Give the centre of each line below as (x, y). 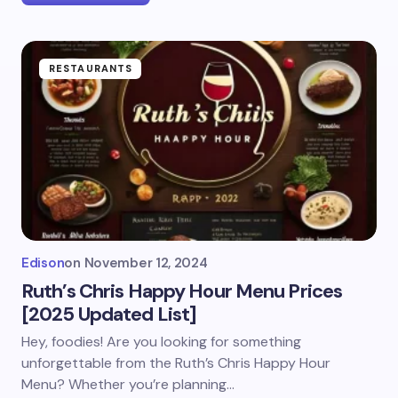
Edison (43, 263)
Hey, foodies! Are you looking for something (161, 342)
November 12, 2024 (146, 263)
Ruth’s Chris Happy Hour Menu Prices (182, 291)
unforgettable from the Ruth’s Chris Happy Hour (176, 363)
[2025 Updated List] (109, 314)
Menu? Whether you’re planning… (128, 384)
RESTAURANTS (91, 68)
